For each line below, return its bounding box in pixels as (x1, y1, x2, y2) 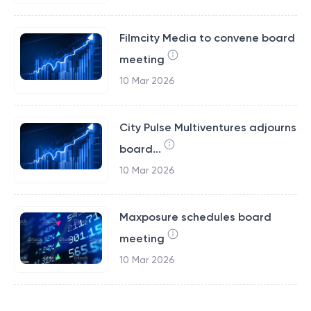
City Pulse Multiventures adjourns (119, 121, 296, 134)
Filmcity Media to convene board (119, 31, 295, 44)
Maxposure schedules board (119, 210, 271, 224)
